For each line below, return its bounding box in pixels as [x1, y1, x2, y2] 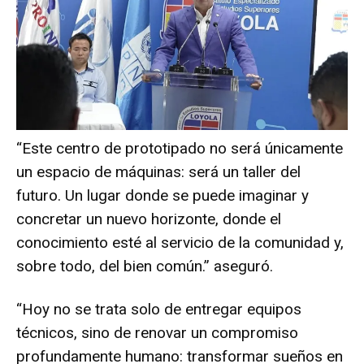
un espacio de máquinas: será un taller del [16, 162, 301, 181]
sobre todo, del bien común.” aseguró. [16, 256, 273, 275]
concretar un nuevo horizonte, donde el [16, 209, 281, 228]
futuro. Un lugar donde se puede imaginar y [16, 185, 309, 205]
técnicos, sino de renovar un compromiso [16, 323, 298, 342]
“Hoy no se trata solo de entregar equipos [16, 299, 301, 318]
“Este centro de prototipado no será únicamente [16, 138, 343, 158]
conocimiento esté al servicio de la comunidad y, [16, 232, 344, 252]
